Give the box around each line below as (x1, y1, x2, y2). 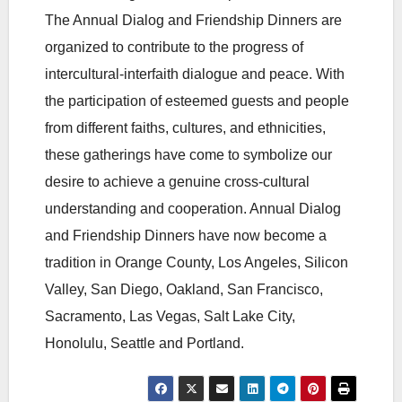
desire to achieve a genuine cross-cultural (45, 173, 310, 189)
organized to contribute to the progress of (45, 39, 303, 55)
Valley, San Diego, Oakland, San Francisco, (45, 281, 323, 297)
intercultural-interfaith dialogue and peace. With (45, 66, 345, 82)
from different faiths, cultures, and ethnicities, (45, 119, 326, 135)
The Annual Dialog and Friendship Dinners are (45, 12, 342, 28)
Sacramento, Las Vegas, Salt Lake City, (45, 308, 295, 324)
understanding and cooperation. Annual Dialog (45, 200, 341, 216)
